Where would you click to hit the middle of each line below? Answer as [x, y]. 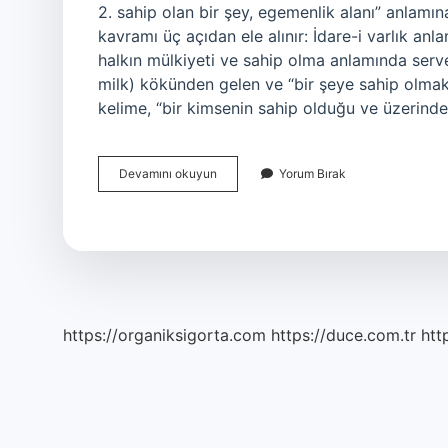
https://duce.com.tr [343, 335]
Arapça [236, 172]
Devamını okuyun [168, 173]
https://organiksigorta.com [164, 335]
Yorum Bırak [312, 173]
